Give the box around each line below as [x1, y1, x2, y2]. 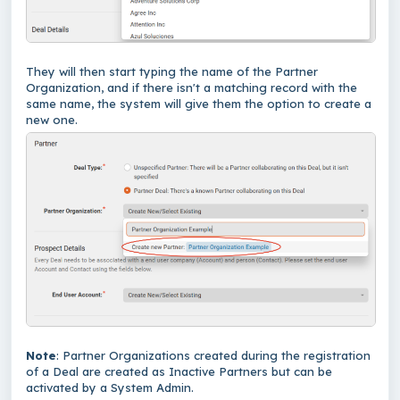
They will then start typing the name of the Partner [26, 64, 318, 79]
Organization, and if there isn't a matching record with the [26, 80, 357, 96]
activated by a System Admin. [26, 380, 194, 396]
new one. [26, 112, 81, 128]
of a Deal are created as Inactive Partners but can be [26, 364, 332, 379]
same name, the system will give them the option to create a [26, 96, 371, 112]
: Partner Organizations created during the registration [56, 348, 371, 363]
